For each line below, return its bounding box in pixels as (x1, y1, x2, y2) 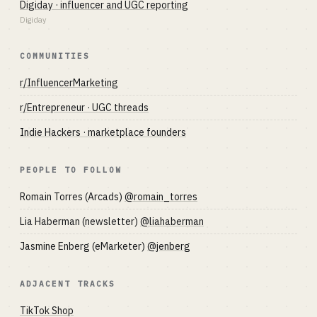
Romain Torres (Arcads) (20, 190, 125, 203)
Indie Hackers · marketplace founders (20, 126, 186, 139)
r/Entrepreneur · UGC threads (20, 101, 149, 114)
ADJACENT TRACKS (20, 279, 115, 289)
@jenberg (147, 240, 190, 253)
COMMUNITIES (20, 51, 90, 61)
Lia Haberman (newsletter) (20, 215, 140, 228)
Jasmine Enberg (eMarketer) (20, 240, 147, 253)
